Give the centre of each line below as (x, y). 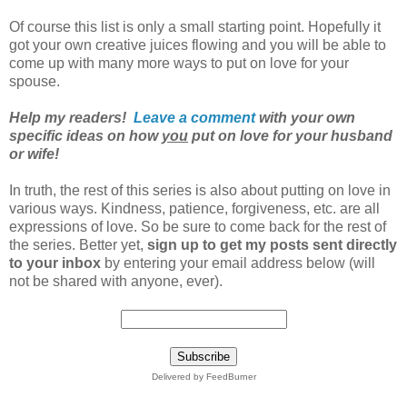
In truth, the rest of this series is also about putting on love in (200, 190)
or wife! (34, 154)
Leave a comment (194, 117)
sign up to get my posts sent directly (272, 244)
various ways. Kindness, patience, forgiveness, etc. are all (194, 208)
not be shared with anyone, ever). (116, 281)
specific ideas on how (85, 135)
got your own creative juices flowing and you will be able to (198, 45)
